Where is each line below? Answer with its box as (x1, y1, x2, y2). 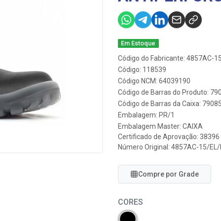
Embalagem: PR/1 (118, 111, 175, 119)
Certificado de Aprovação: (118, 133, 200, 141)
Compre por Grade (138, 170, 199, 178)
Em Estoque (121, 39, 156, 47)
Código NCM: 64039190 (118, 77, 190, 85)
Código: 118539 (118, 66, 166, 74)
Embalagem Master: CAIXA (118, 122, 203, 130)
